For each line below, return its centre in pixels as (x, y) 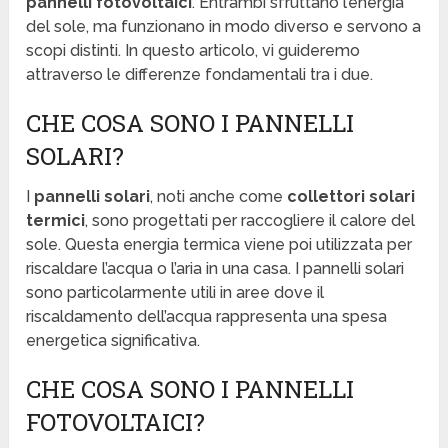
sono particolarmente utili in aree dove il (175, 293)
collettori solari (351, 197)
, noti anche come (219, 197)
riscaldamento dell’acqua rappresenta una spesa (207, 317)
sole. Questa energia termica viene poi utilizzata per (219, 245)
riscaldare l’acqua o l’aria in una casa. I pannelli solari (215, 269)
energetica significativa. (113, 341)
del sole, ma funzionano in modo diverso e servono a (224, 27)
